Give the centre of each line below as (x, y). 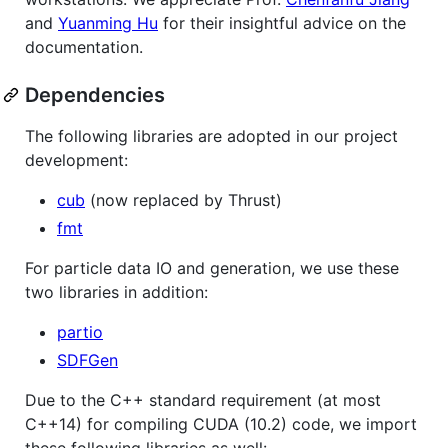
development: (76, 159)
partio (80, 331)
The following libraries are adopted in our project (211, 135)
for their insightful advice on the (282, 22)
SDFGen (87, 359)
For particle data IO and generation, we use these (212, 267)
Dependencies (95, 94)
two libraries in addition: (116, 291)
